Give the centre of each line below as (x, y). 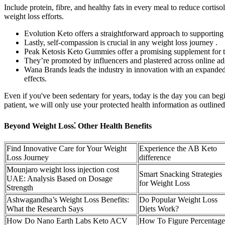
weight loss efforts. (34, 16)
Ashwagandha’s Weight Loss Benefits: (68, 200)
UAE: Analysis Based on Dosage (60, 179)
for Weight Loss (164, 183)
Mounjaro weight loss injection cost (63, 170)
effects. (35, 78)
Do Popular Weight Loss (178, 200)
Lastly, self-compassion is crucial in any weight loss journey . (121, 42)
